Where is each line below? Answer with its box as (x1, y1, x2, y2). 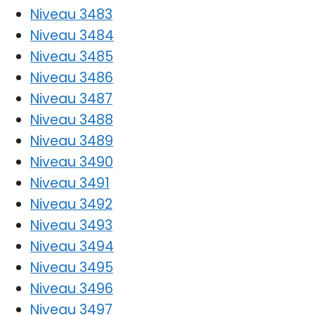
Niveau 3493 (30, 215, 112, 235)
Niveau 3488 (30, 110, 113, 129)
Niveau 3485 (30, 46, 113, 66)
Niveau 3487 (30, 89, 112, 108)
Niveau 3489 (30, 131, 113, 150)
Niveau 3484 (30, 25, 114, 45)
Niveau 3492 (30, 194, 112, 214)
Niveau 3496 (30, 278, 113, 298)
